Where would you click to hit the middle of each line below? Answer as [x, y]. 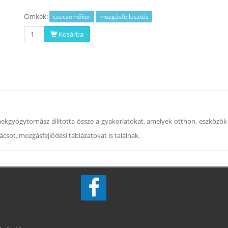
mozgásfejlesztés [124, 17]
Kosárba [70, 34]
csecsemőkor [72, 17]
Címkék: [37, 16]
